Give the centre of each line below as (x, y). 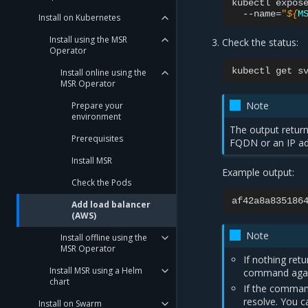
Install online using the (103, 73)
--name (260, 14)
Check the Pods (101, 183)
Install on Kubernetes (79, 18)
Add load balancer (111, 205)
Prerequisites (97, 139)
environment (96, 117)
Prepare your (97, 106)
